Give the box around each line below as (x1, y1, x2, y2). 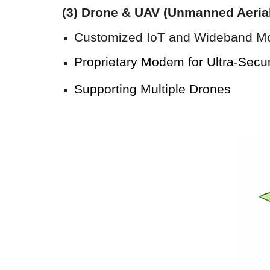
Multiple (140, 82, 186, 96)
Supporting (74, 82, 140, 96)
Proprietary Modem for (74, 55, 207, 69)
